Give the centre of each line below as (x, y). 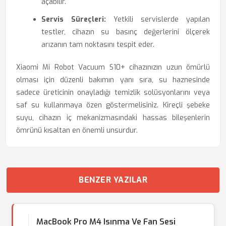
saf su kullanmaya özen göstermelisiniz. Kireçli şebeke (113, 105)
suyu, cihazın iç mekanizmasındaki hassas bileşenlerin (113, 118)
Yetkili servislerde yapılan (158, 19)
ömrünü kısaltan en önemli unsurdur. (77, 130)
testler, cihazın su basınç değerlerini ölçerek (126, 32)
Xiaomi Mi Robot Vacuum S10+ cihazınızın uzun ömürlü (113, 67)
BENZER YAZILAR (113, 180)
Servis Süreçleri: (74, 19)
